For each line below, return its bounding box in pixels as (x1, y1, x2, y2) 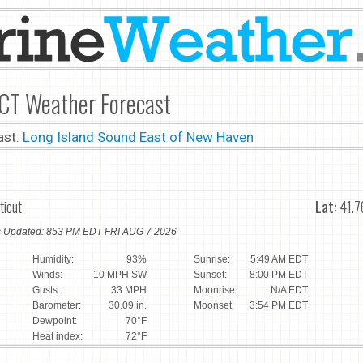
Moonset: (194, 299, 234, 311)
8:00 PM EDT (249, 268, 308, 280)
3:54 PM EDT (249, 299, 308, 311)
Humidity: (32, 253, 74, 265)
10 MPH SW (92, 268, 147, 280)
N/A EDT (270, 284, 308, 296)
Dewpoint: (32, 314, 77, 327)
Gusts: (32, 284, 60, 296)
